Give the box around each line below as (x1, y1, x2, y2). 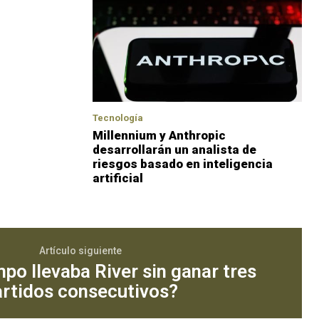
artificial (93, 170, 143, 185)
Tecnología (93, 112, 143, 123)
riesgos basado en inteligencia (93, 156, 273, 171)
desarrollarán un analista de (93, 142, 256, 157)
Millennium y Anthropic (93, 127, 226, 142)
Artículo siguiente (38, 244, 122, 256)
